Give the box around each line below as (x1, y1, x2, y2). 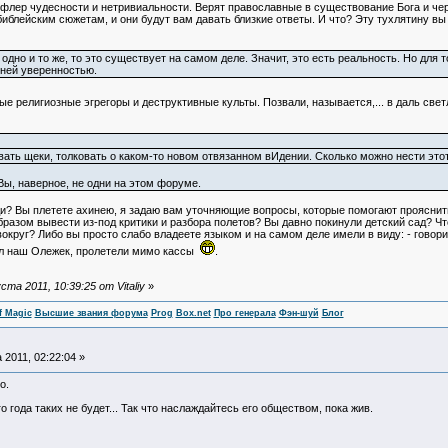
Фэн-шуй (278, 308, 319, 319)
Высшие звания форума (34, 308, 148, 319)
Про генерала (213, 308, 276, 319)
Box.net (175, 308, 211, 319)
